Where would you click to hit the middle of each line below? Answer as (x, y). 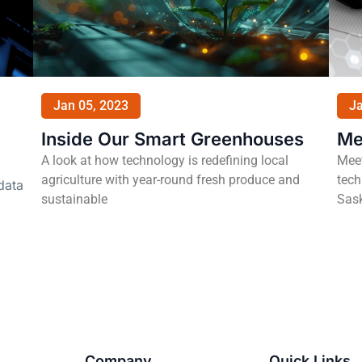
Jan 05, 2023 (90, 106)
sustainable (74, 200)
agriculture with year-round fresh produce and (170, 180)
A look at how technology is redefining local (164, 161)
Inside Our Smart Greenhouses (172, 139)
